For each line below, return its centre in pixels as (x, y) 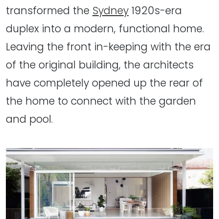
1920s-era (155, 10)
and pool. (29, 119)
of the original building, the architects (100, 65)
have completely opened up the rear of (104, 83)
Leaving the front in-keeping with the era (108, 46)
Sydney (110, 10)
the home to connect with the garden (101, 101)
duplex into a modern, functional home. (105, 28)
